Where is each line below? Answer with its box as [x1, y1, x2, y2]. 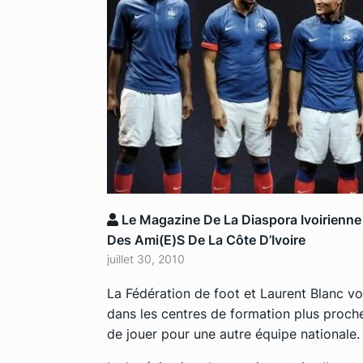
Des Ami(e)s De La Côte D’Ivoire [107, 231, 305, 248]
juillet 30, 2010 [107, 251, 185, 266]
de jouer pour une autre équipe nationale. [107, 325, 360, 342]
